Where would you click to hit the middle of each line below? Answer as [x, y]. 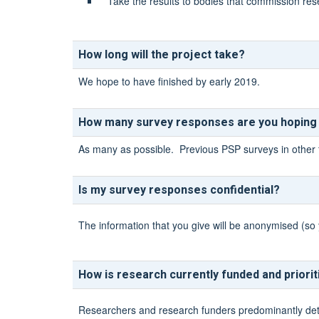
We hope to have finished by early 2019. [169, 81]
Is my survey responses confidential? [179, 190]
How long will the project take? [162, 55]
